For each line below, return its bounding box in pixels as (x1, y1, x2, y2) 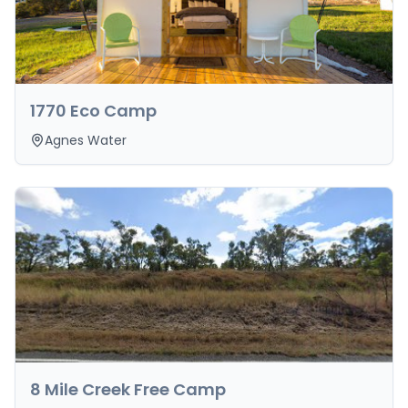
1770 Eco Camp (30, 99, 157, 122)
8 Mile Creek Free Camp (30, 378, 226, 401)
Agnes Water (45, 131, 127, 149)
